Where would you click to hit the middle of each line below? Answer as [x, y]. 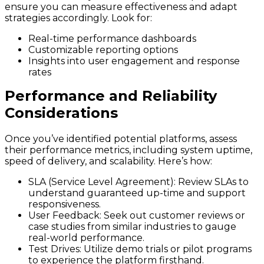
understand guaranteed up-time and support [137, 193]
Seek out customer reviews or [173, 216]
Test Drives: [55, 249]
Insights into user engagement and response [134, 61]
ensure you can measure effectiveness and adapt [121, 7]
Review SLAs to [212, 182]
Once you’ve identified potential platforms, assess [121, 139]
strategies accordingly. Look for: [78, 18]
